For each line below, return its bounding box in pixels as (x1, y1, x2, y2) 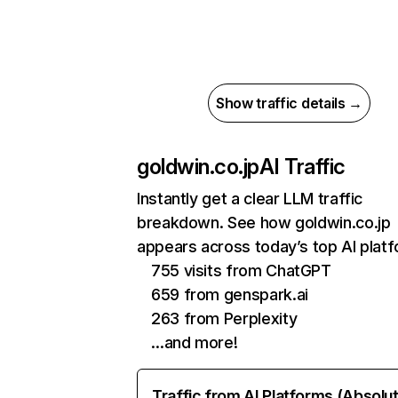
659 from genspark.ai (151, 285, 308, 304)
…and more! (151, 333, 238, 352)
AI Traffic (259, 154, 346, 179)
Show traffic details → (216, 94, 362, 112)
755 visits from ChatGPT (151, 261, 331, 280)
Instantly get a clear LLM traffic (137, 189, 363, 208)
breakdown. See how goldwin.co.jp (137, 213, 391, 232)
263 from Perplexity (151, 309, 298, 328)
